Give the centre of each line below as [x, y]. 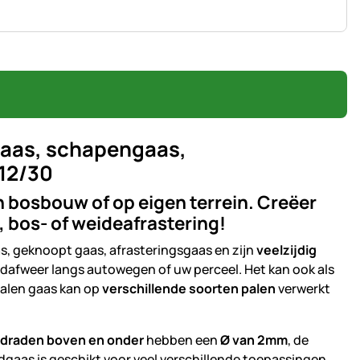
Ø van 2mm [254, 340]
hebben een [182, 340]
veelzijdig [286, 250]
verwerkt [303, 289]
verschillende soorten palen [189, 289]
